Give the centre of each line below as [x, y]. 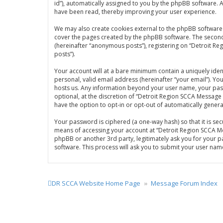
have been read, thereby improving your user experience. [135, 12]
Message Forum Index [184, 183]
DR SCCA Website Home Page [96, 183]
